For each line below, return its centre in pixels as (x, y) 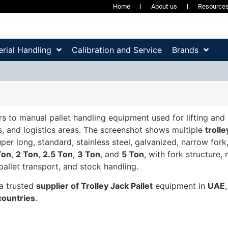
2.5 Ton (58, 154)
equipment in (180, 186)
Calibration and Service (117, 50)
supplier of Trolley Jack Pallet (94, 186)
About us (164, 6)
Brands (185, 50)
